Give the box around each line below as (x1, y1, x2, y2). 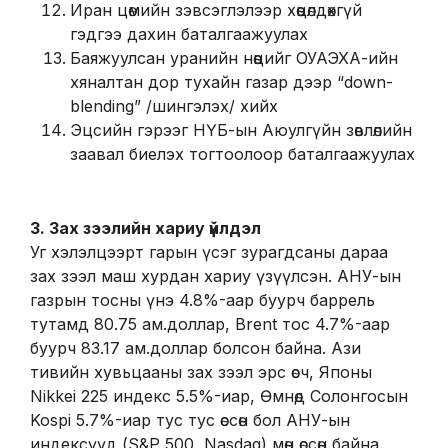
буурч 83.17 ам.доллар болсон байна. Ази (30, 338, 361, 358)
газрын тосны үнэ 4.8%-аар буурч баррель (30, 290, 375, 310)
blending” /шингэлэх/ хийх (70, 96, 283, 116)
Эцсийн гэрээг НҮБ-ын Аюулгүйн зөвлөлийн (70, 120, 412, 140)
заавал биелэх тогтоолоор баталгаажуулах (70, 144, 415, 164)
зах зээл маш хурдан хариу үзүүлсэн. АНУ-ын (30, 266, 401, 286)
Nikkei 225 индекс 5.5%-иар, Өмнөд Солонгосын (30, 386, 408, 406)
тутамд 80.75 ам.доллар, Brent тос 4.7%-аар (30, 314, 390, 334)
